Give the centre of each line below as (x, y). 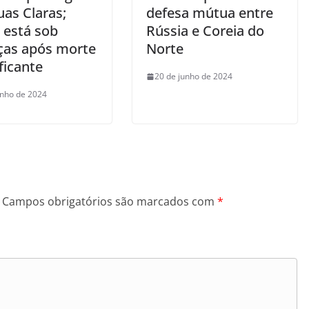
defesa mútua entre (210, 13)
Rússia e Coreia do (205, 31)
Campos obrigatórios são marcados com (110, 202)
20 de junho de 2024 (193, 77)
